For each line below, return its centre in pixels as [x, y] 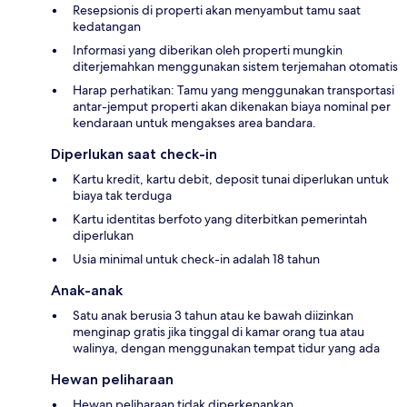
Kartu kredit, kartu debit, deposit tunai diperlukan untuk [231, 179]
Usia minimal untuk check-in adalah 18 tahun [196, 258]
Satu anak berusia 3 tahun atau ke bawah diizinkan [213, 315]
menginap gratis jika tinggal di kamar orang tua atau [218, 331]
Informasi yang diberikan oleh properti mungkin [208, 50]
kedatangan [107, 26]
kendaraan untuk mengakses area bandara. [194, 122]
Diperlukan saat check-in [134, 154]
